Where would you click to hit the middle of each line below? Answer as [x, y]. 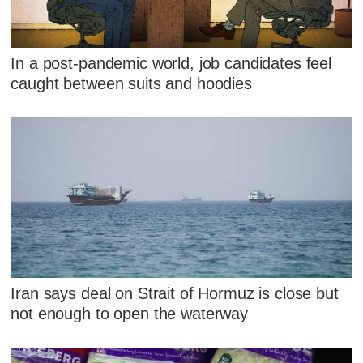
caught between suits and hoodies [131, 83]
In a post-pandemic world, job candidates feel [171, 63]
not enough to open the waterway [129, 314]
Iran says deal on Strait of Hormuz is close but [175, 294]
